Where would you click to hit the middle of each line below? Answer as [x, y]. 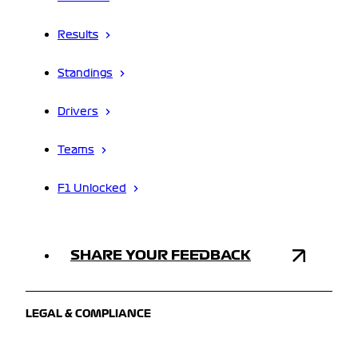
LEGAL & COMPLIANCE [88, 314]
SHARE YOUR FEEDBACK [161, 255]
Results [78, 36]
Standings [85, 74]
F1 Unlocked [92, 189]
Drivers [78, 112]
